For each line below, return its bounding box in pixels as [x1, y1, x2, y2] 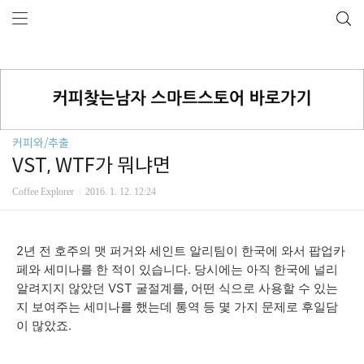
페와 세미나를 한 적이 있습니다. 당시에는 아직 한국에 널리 [16, 261, 338, 277]
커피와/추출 [12, 135, 69, 150]
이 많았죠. [16, 317, 71, 333]
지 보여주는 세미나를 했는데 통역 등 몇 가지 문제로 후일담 [16, 298, 338, 314]
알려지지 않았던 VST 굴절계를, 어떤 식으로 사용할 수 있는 [16, 279, 338, 296]
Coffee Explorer [12, 185, 76, 197]
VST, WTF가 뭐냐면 [12, 153, 171, 178]
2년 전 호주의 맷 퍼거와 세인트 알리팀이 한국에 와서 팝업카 [16, 242, 345, 258]
